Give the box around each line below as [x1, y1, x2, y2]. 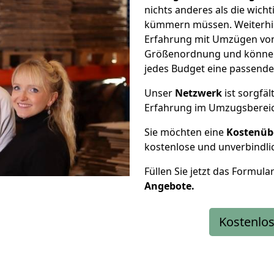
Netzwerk [175, 86, 222, 100]
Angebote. [144, 179, 194, 193]
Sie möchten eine [144, 125, 226, 139]
